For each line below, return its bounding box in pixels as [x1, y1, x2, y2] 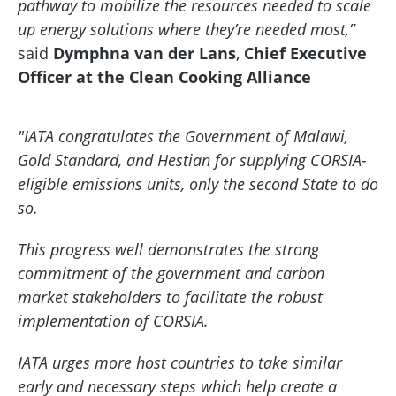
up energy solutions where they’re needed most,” [18, 19, 354, 40]
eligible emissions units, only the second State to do [18, 173, 378, 194]
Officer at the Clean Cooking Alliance [18, 66, 311, 88]
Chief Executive [244, 42, 367, 64]
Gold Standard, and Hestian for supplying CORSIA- [18, 149, 367, 171]
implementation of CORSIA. [18, 310, 209, 331]
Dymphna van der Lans [53, 42, 236, 64]
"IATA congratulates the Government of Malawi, [18, 126, 348, 147]
